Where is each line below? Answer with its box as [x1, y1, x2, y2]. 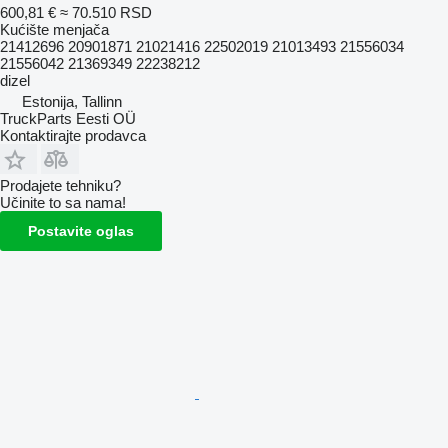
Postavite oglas [28, 222, 134, 239]
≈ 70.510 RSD [60, 3, 152, 21]
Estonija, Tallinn [22, 92, 122, 110]
